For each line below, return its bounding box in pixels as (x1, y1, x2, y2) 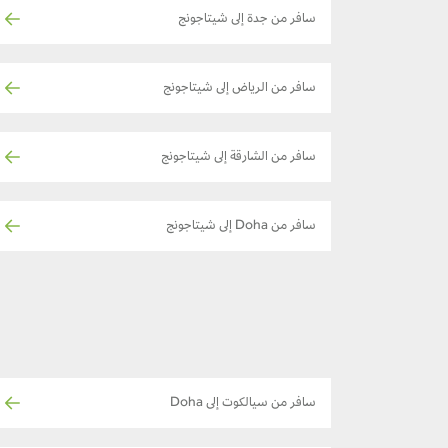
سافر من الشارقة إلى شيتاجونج (161, 150, 316, 165)
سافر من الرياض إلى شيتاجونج (163, 81, 316, 96)
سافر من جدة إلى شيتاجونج (178, 12, 316, 27)
